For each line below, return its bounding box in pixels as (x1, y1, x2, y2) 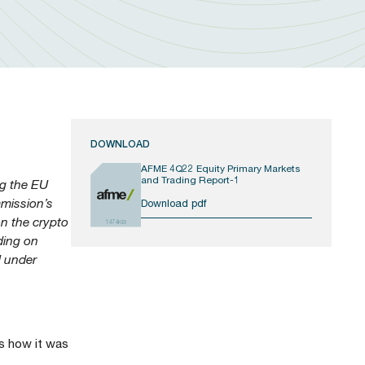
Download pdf (141, 196, 207, 209)
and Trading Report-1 (141, 173, 240, 186)
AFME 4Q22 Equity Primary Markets (141, 161, 301, 174)
